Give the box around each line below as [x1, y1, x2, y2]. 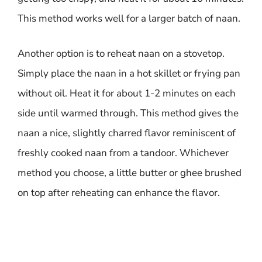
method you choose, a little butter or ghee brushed [18, 166, 242, 180]
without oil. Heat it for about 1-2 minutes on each [18, 86, 236, 100]
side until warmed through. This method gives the [18, 106, 239, 120]
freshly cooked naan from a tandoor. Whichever [18, 146, 229, 160]
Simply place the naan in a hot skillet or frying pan [18, 66, 240, 80]
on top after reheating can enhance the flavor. [18, 185, 220, 199]
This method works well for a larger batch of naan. [18, 12, 240, 25]
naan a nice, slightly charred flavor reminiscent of [18, 126, 236, 140]
